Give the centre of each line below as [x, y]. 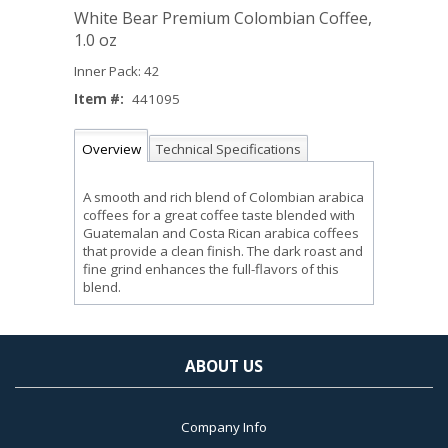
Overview [111, 149]
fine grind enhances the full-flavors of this [211, 269]
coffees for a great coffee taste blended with [219, 215]
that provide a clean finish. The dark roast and [223, 251]
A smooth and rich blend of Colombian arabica [223, 197]
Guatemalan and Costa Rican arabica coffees [221, 233]
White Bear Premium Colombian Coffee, [223, 18]
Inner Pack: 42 [117, 71]
